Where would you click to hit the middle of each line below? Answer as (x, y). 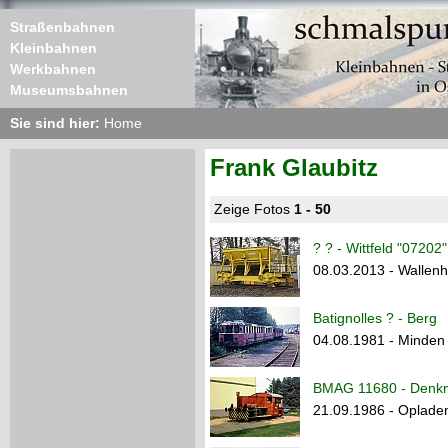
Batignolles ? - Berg (375, 318)
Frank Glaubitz (294, 167)
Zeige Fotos (254, 209)
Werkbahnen (53, 69)
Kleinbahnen (53, 48)
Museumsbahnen (69, 90)
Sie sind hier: (57, 123)
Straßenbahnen (62, 27)
